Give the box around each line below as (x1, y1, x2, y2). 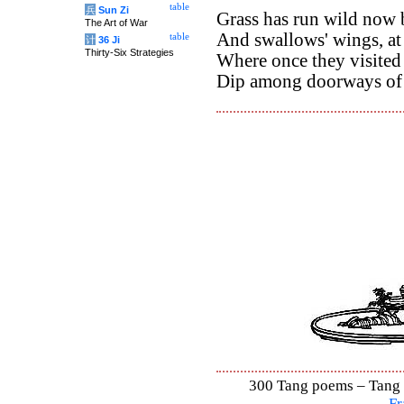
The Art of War (85, 17, 148, 28)
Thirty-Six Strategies (85, 47, 174, 58)
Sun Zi (98, 5, 129, 15)
